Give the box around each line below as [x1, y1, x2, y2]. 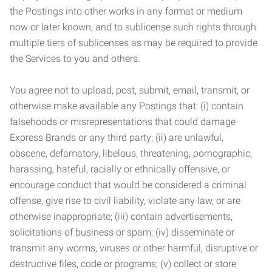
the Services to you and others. [10, 53, 140, 64]
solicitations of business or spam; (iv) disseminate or [10, 226, 234, 238]
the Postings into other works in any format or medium [10, 5, 242, 17]
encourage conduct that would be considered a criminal [10, 179, 246, 191]
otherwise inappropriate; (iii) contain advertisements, [10, 211, 233, 222]
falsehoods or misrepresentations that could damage [10, 116, 236, 127]
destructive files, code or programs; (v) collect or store [10, 258, 236, 270]
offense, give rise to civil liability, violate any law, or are [10, 195, 240, 206]
